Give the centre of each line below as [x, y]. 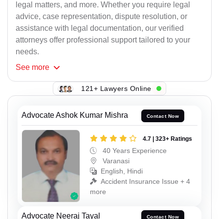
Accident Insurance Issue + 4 [145, 181]
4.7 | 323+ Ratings [167, 139]
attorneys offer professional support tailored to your [103, 40]
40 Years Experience [134, 150]
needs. [27, 52]
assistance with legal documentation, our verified [100, 28]
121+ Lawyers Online [116, 88]
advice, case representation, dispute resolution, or [101, 17]
